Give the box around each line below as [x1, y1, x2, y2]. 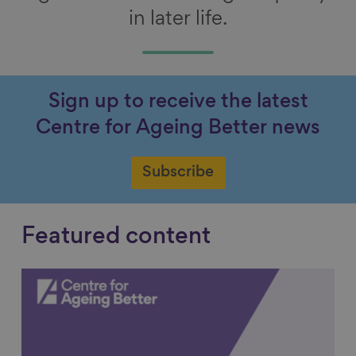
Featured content [21, 226, 211, 249]
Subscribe [142, 164, 214, 180]
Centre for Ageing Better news [36, 120, 320, 138]
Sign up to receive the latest [48, 94, 308, 112]
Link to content [21, 272, 130, 286]
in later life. [129, 10, 227, 29]
